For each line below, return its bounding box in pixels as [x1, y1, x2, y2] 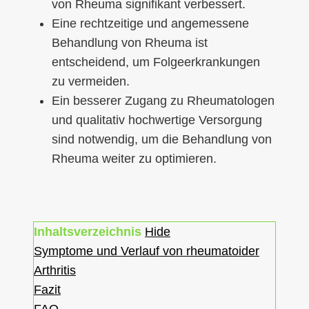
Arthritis [34, 263, 76, 277]
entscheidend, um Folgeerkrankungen [52, 54, 260, 69]
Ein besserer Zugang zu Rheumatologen [52, 93, 275, 108]
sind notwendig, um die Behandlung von [52, 132, 272, 146]
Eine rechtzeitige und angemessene [52, 16, 249, 30]
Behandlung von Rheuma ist [52, 35, 208, 50]
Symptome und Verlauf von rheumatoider [34, 243, 259, 258]
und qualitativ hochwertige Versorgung [52, 112, 262, 127]
